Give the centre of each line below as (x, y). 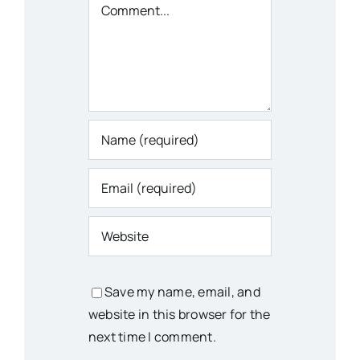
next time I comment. (152, 337)
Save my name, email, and (182, 292)
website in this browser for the (179, 315)
